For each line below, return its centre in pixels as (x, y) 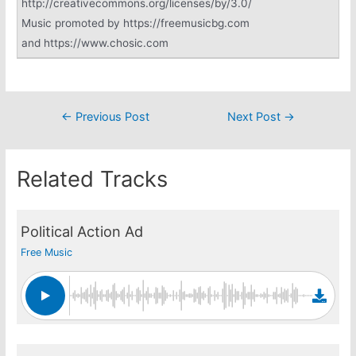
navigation (68, 136)
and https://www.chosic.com (95, 43)
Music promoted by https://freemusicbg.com (136, 23)
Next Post (256, 117)
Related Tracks (93, 179)
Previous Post (110, 117)
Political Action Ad (82, 232)
